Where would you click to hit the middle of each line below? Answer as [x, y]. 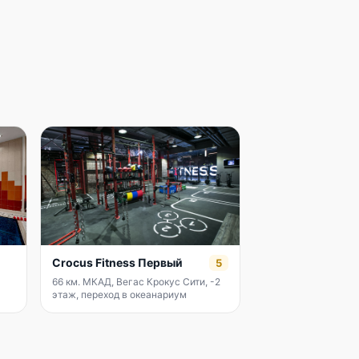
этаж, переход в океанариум [119, 294]
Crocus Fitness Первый [117, 262]
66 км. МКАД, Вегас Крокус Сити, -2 [136, 282]
